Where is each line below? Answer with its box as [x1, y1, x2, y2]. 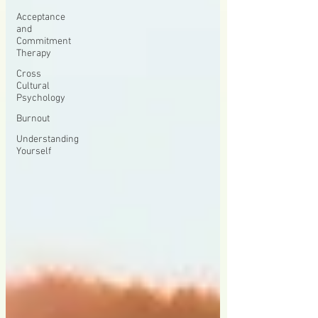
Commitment [16, 35, 71, 48]
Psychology [16, 92, 65, 104]
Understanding [16, 133, 79, 146]
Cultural [16, 80, 50, 92]
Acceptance [16, 11, 65, 23]
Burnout [16, 113, 50, 125]
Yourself [16, 146, 51, 158]
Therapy [16, 48, 51, 60]
